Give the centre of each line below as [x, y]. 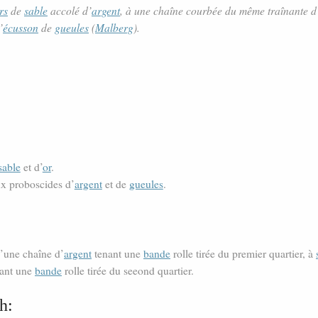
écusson [21, 28]
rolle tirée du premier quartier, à [243, 254]
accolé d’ [70, 11]
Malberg [114, 28]
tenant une [117, 254]
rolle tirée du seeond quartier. [128, 271]
